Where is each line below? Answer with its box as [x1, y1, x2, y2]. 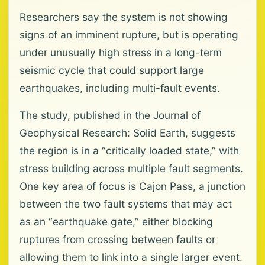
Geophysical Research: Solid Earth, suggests [20, 127, 235, 139]
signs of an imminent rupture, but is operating [20, 28, 238, 41]
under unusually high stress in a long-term [20, 46, 222, 59]
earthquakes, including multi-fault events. [20, 82, 220, 94]
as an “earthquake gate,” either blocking [20, 215, 213, 228]
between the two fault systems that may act [20, 198, 232, 210]
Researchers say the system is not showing [20, 11, 228, 23]
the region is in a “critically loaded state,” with [20, 144, 239, 157]
